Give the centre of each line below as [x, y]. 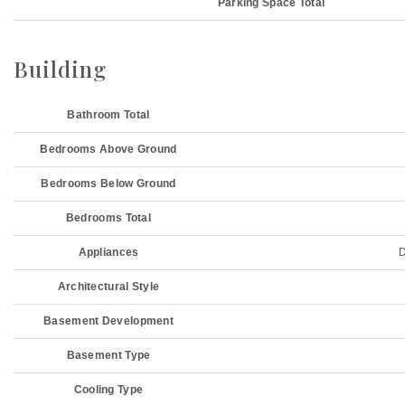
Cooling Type [108, 390]
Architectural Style [108, 287]
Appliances [108, 252]
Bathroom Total [108, 115]
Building [60, 69]
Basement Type [108, 355]
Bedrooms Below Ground [108, 184]
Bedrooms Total [108, 218]
